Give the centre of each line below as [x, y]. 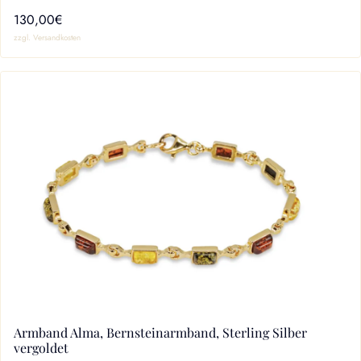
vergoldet [41, 347]
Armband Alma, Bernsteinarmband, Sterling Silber [160, 332]
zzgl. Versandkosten [47, 37]
